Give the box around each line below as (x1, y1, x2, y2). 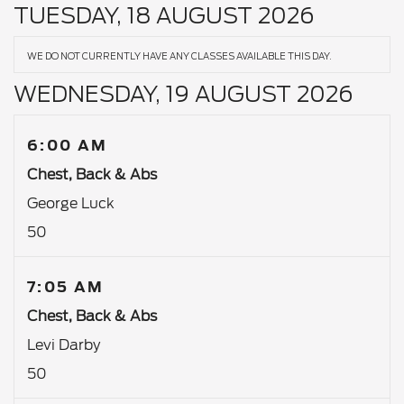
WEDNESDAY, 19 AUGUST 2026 (14, 81, 353, 107)
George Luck (27, 195, 115, 212)
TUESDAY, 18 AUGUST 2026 (14, 3, 314, 29)
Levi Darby (27, 336, 100, 353)
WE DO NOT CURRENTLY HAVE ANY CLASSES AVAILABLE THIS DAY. (27, 50, 332, 61)
